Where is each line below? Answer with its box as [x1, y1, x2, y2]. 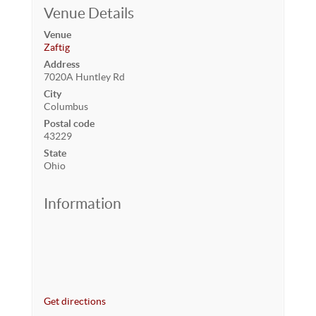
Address [43, 59, 80, 70]
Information [43, 195, 121, 212]
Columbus [43, 101, 88, 112]
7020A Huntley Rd [43, 71, 125, 83]
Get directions [43, 296, 106, 307]
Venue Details [43, 5, 134, 21]
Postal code [43, 118, 95, 129]
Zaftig [43, 42, 70, 53]
